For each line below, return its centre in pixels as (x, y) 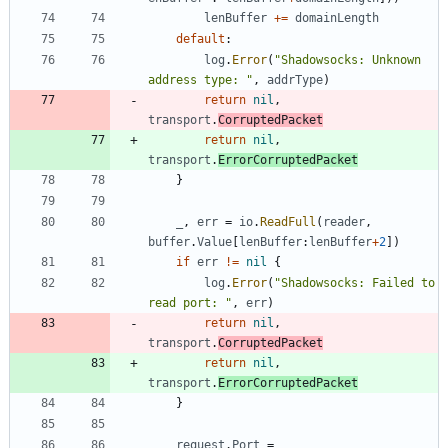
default (200, 38)
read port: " (190, 302)
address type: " (200, 79)
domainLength (337, 17)
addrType (295, 79)
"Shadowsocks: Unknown (347, 59)
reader (344, 221)
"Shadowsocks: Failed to (354, 282)
